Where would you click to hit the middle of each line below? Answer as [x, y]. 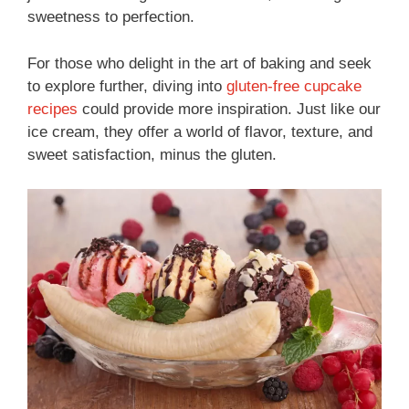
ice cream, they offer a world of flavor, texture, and [200, 131]
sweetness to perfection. [111, 17]
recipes [52, 109]
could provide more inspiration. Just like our [229, 109]
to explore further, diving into [127, 86]
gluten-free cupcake [294, 86]
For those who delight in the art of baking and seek [199, 63]
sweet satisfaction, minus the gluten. [152, 154]
